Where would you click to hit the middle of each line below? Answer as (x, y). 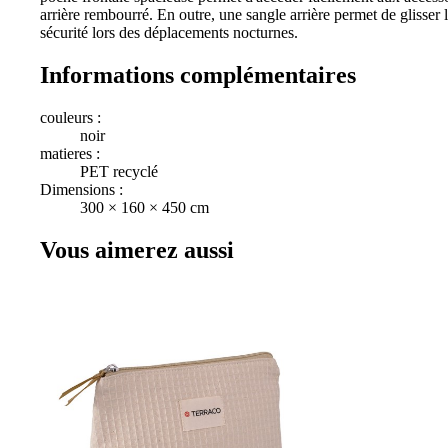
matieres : (70, 153)
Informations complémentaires (198, 75)
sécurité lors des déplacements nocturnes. (169, 33)
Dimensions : (81, 189)
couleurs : (70, 117)
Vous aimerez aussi (137, 249)
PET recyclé (119, 171)
